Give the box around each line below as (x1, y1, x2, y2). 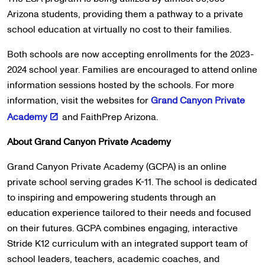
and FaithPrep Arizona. (60, 111, 158, 124)
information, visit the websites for (7, 94, 151, 107)
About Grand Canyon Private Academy (7, 135, 171, 148)
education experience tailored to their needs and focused (7, 206, 251, 219)
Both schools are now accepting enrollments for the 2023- (7, 48, 254, 61)
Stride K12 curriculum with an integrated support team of (7, 237, 248, 250)
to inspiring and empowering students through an (7, 191, 216, 204)
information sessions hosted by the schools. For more (7, 79, 234, 92)
